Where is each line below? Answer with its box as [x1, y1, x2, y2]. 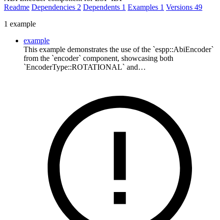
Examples [128, 2, 160, 11]
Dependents [83, 2, 122, 11]
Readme [4, 2, 29, 11]
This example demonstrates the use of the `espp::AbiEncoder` [24, 45, 214, 54]
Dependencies [31, 2, 77, 11]
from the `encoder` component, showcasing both [24, 54, 173, 62]
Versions [166, 2, 194, 11]
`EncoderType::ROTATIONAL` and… [24, 62, 146, 71]
